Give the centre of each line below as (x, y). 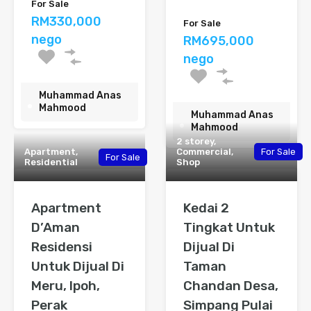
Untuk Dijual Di (78, 267)
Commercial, (205, 152)
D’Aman (56, 228)
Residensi (62, 247)
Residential (51, 162)
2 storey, (196, 142)
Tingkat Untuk (229, 228)
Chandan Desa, (231, 286)
